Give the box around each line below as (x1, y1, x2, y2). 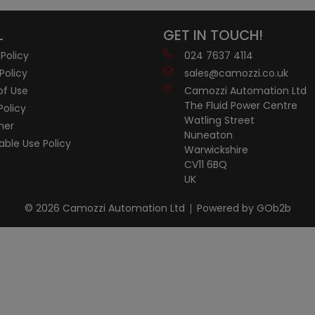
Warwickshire (184, 143, 248, 157)
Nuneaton (184, 128, 233, 142)
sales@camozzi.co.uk (184, 66, 288, 80)
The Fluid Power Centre (184, 98, 297, 112)
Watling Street (184, 113, 255, 127)
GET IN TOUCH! (163, 25, 263, 45)
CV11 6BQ (184, 157, 227, 172)
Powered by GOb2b (196, 201, 291, 215)
